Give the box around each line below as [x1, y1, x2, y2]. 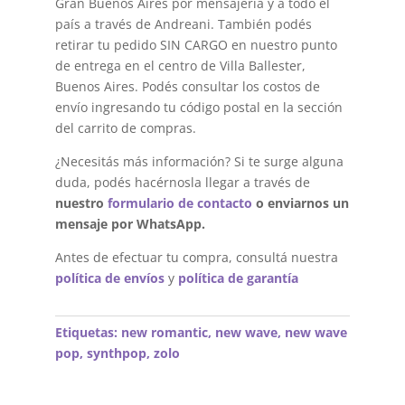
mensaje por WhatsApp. [54, 214, 205, 232]
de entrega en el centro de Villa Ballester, [54, 56, 306, 74]
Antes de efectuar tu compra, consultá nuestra [54, 248, 338, 266]
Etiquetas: [54, 323, 121, 341]
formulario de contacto [107, 193, 252, 212]
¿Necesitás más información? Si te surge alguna [54, 152, 344, 170]
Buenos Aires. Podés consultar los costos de [54, 77, 320, 95]
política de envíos [54, 268, 165, 287]
